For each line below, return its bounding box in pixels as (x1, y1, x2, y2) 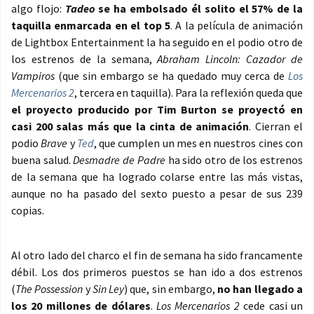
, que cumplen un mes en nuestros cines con (93, 136, 303, 151)
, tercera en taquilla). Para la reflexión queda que (74, 86, 303, 100)
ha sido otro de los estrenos (165, 153, 303, 168)
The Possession (15, 282, 83, 296)
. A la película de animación (170, 18, 303, 33)
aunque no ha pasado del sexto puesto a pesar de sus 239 (11, 186, 303, 201)
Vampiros (11, 69, 55, 83)
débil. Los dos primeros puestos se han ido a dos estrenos (11, 265, 303, 280)
